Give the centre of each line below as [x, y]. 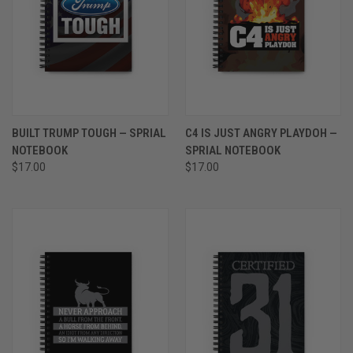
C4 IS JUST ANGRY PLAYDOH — [261, 133]
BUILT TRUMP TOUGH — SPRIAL [89, 133]
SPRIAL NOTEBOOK [232, 150]
